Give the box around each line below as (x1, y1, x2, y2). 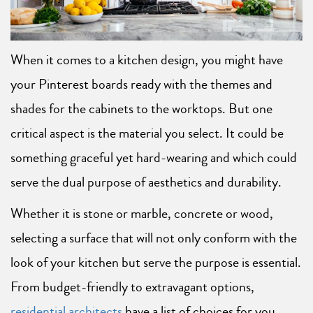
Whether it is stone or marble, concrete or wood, (10, 203, 273, 224)
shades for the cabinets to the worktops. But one (10, 99, 272, 119)
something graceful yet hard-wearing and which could (10, 147, 297, 168)
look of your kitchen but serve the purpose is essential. (10, 252, 301, 273)
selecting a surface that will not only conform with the (10, 228, 297, 249)
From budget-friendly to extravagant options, (10, 277, 254, 298)
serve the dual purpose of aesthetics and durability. (10, 172, 282, 193)
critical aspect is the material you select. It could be (10, 123, 284, 144)
